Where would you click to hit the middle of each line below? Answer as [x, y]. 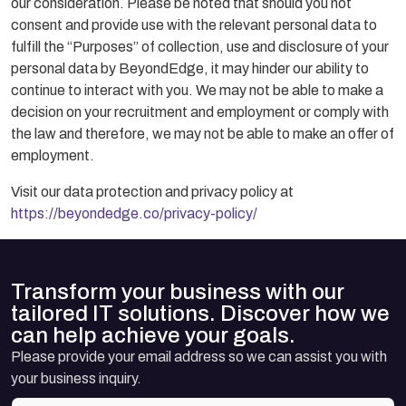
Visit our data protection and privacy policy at [152, 191]
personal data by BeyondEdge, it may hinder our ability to [190, 68]
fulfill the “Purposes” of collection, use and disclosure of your [200, 46]
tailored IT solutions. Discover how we [200, 313]
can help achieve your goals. [153, 335]
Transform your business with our [178, 291]
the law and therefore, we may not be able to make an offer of [203, 133]
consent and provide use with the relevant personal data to [194, 24]
